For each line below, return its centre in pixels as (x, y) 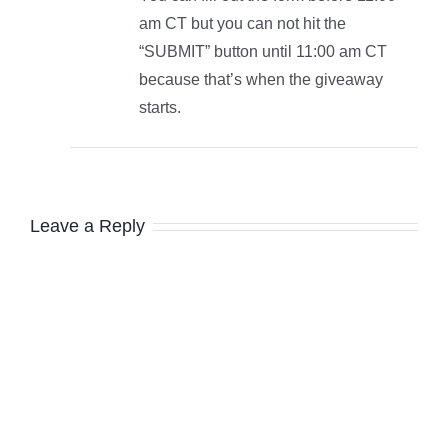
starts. (160, 107)
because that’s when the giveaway (261, 79)
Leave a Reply (87, 225)
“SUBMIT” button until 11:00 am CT (263, 51)
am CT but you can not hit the (242, 23)
